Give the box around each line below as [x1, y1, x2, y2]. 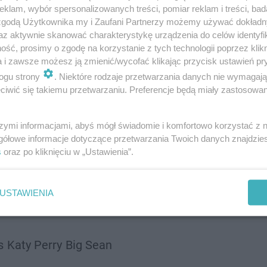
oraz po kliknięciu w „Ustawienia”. [1, 146, 133, 157]
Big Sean [66, 238, 112, 252]
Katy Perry [7, 238, 62, 252]
